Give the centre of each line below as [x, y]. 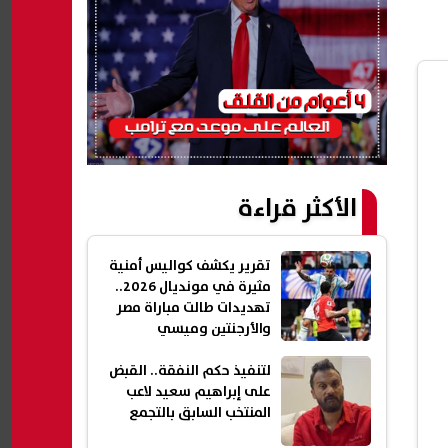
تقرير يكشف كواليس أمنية [190, 266]
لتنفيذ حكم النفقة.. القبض [190, 371]
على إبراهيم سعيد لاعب [198, 392]
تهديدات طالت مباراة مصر [193, 308]
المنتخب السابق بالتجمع [200, 413]
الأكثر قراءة [297, 209]
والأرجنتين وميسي [214, 329]
